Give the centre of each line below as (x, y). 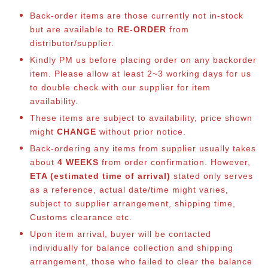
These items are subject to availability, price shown (141, 118)
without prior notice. (141, 132)
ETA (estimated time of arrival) (100, 176)
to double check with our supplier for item (120, 87)
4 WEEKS (78, 162)
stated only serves (212, 176)
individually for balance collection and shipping (132, 248)
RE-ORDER (142, 29)
